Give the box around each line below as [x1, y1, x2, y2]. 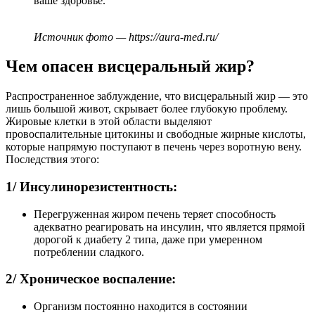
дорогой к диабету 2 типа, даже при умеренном [34, 233, 262, 245]
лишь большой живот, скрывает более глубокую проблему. [6, 103, 288, 115]
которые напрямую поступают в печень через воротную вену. [6, 141, 302, 153]
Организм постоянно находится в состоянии [34, 300, 247, 313]
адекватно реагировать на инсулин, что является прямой [34, 220, 305, 233]
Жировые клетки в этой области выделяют [6, 115, 212, 128]
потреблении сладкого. [34, 245, 144, 258]
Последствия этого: [6, 153, 99, 166]
